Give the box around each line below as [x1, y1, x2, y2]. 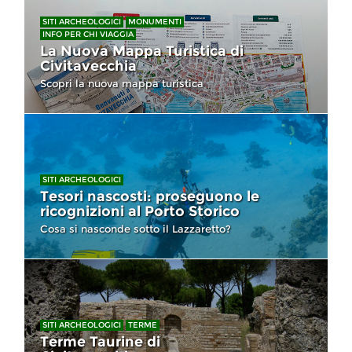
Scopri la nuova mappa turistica [40, 76, 203, 90]
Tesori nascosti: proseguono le [40, 187, 259, 205]
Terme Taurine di [40, 332, 160, 350]
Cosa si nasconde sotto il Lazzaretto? [40, 222, 231, 235]
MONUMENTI [128, 16, 181, 27]
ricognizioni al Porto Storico [40, 202, 240, 220]
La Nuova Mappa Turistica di [40, 42, 244, 60]
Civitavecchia [40, 57, 137, 75]
